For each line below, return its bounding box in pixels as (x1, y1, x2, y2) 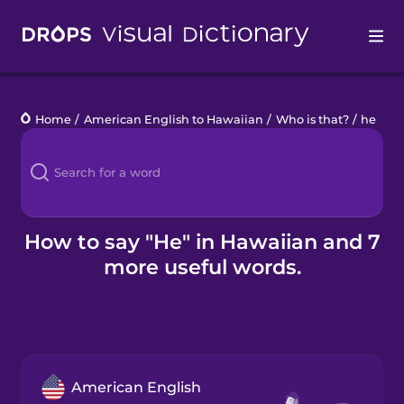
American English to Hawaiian (83, 112, 263, 126)
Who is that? (275, 112, 349, 126)
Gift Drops (20, 305, 85, 320)
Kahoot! (20, 215, 70, 230)
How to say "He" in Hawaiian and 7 (23, 228, 381, 254)
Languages (20, 124, 93, 140)
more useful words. (103, 253, 301, 280)
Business (20, 260, 80, 275)
